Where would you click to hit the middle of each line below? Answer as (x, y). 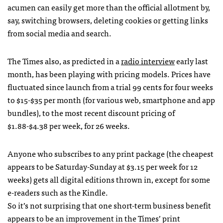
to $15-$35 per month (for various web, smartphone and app (111, 99)
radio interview (148, 60)
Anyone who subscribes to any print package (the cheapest (111, 153)
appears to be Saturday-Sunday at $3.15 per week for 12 (103, 166)
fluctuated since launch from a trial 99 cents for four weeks (110, 86)
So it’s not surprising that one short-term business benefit (109, 205)
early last (191, 60)
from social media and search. (59, 33)
